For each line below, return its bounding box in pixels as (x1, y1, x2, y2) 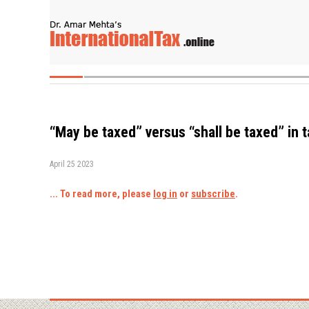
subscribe (191, 187, 235, 200)
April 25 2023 (50, 159, 94, 169)
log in (153, 187, 177, 200)
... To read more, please (50, 187, 153, 200)
